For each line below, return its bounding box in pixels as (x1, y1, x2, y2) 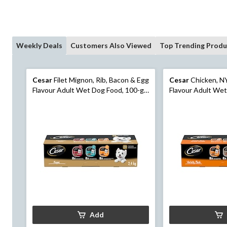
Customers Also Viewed (70, 41, 152, 50)
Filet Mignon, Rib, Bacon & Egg (52, 75, 149, 84)
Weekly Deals (16, 41, 62, 50)
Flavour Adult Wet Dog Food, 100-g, (32, 85, 145, 94)
